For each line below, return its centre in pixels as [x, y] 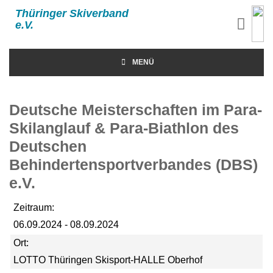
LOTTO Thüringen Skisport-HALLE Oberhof [108, 260]
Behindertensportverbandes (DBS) [133, 165]
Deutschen [48, 146]
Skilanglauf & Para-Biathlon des [124, 128]
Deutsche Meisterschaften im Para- [136, 110]
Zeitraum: [34, 207]
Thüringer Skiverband [72, 13]
